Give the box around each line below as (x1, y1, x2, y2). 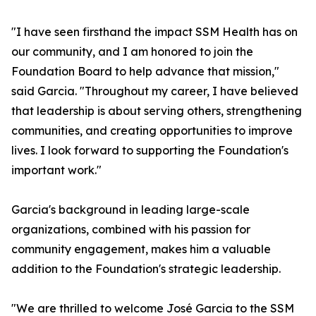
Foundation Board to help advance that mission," (11, 64, 279, 79)
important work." (11, 163, 102, 178)
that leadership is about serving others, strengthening (11, 104, 302, 119)
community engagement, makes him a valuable (11, 242, 271, 257)
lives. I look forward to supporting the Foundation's (11, 143, 288, 158)
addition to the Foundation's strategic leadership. (11, 262, 281, 276)
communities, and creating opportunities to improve (11, 123, 293, 138)
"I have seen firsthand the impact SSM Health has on (11, 25, 298, 39)
